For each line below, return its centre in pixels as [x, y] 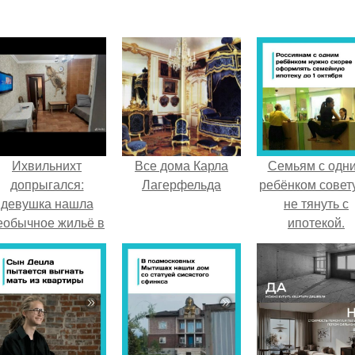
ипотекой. [316, 222]
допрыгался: [47, 184]
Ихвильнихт [47, 165]
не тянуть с [316, 203]
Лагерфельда [181, 184]
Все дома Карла [181, 165]
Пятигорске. [47, 241]
